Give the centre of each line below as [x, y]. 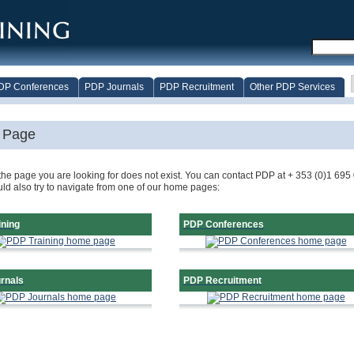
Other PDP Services [292, 87]
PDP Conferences [223, 224]
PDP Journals [114, 87]
